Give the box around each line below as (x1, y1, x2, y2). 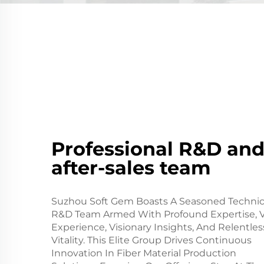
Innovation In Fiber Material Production (51, 247, 236, 259)
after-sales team (51, 156, 211, 179)
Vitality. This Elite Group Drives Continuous (51, 234, 252, 246)
